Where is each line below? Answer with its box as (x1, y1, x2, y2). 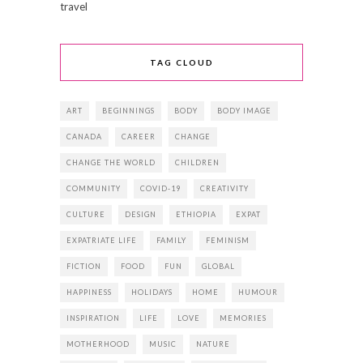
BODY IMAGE (217, 106, 271, 116)
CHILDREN (175, 158, 220, 168)
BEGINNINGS (102, 106, 155, 116)
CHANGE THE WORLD (66, 158, 156, 168)
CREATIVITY (200, 184, 249, 194)
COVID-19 (140, 184, 181, 194)
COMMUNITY (66, 184, 121, 194)
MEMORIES (220, 314, 267, 323)
